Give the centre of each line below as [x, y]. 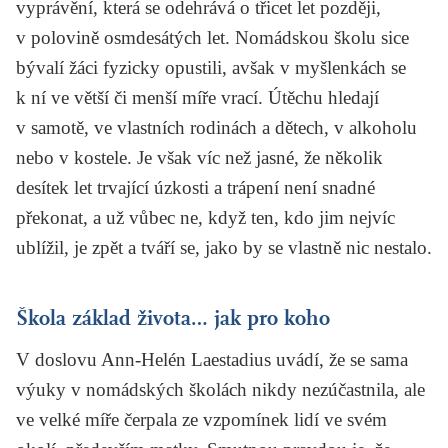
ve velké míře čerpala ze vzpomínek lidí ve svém [201, 419]
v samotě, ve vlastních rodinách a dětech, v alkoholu [216, 127]
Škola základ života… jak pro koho [173, 317]
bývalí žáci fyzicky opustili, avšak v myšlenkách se [211, 67]
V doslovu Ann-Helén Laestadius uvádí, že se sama [212, 359]
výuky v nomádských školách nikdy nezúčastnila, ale [220, 389]
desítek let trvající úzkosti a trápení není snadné [195, 187]
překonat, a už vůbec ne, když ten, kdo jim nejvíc [205, 217]
